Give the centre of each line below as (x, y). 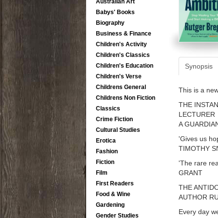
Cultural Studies (118, 130)
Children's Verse (119, 76)
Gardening (110, 205)
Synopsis (199, 66)
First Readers (115, 183)
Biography (110, 23)
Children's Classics (123, 55)
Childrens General (121, 87)
